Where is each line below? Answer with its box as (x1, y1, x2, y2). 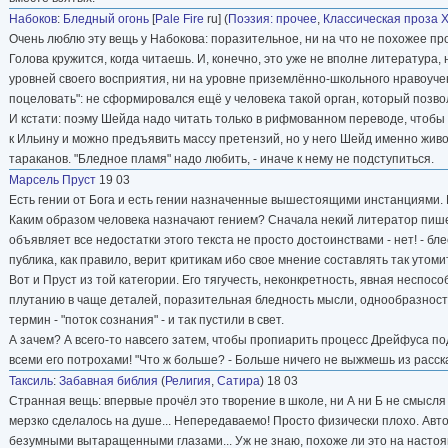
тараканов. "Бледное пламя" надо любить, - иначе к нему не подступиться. (9, 151, 434, 166)
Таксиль (9, 373, 53, 388)
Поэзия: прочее (228, 11, 317, 26)
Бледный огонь (63, 11, 149, 26)
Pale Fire (155, 11, 204, 26)
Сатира (217, 373, 260, 388)
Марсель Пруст (9, 172, 96, 187)
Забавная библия (59, 373, 158, 388)
